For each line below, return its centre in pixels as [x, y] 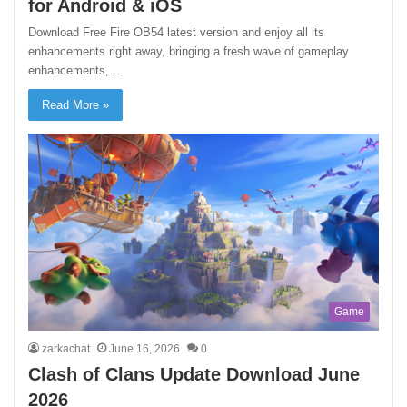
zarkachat [66, 349]
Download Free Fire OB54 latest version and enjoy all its [177, 32]
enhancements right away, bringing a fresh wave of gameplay [189, 51]
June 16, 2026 [145, 349]
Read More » [76, 104]
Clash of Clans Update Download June [194, 375]
